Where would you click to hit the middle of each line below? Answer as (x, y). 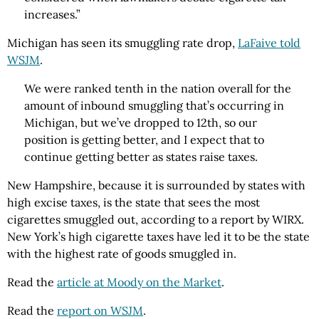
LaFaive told (269, 43)
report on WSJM (100, 310)
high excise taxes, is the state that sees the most (134, 202)
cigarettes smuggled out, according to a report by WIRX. (156, 219)
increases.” (52, 14)
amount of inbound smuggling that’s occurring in (154, 105)
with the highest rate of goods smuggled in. (122, 253)
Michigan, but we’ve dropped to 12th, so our (141, 122)
